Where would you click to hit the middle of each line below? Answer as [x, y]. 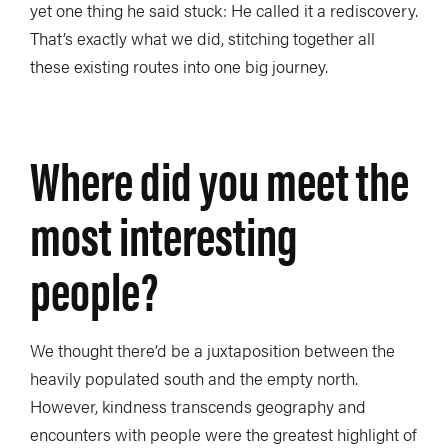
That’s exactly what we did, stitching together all [202, 37]
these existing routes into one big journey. [179, 65]
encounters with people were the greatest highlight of [223, 433]
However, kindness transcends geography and [198, 405]
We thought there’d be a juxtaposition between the [212, 349]
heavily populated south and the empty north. [194, 377]
